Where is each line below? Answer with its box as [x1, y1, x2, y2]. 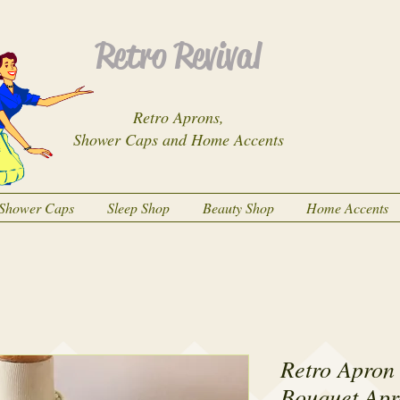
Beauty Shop [202, 198, 274, 217]
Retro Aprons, [132, 106, 224, 128]
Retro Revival [96, 33, 261, 79]
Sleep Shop [106, 198, 170, 217]
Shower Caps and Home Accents [72, 129, 284, 150]
